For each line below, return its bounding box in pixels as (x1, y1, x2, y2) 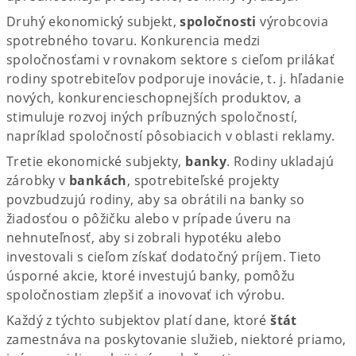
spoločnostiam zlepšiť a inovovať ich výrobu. (6, 285, 285, 304)
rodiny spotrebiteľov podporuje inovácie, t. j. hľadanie (6, 69, 344, 87)
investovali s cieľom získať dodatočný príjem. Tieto (6, 247, 322, 265)
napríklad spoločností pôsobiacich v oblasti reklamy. (6, 126, 335, 145)
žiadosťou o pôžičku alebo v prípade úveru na (6, 209, 292, 227)
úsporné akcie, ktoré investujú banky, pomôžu (6, 266, 296, 284)
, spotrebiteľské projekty (126, 171, 280, 189)
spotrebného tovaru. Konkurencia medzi (6, 31, 261, 49)
